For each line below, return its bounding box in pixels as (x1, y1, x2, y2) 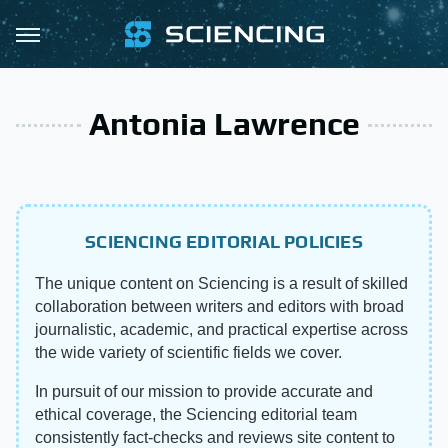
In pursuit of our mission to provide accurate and (35, 383, 373, 400)
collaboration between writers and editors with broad (35, 298, 404, 315)
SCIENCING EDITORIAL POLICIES (85, 231, 363, 252)
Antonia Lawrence (88, 105, 360, 142)
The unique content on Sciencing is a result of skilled (35, 275, 408, 292)
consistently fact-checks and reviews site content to (35, 429, 395, 446)
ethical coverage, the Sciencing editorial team (35, 406, 357, 423)
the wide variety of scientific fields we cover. (35, 344, 342, 361)
